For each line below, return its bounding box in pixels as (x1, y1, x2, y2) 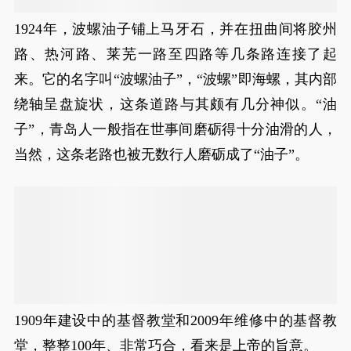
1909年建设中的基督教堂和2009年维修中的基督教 (13, 313, 338, 328)
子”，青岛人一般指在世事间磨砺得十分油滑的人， (13, 121, 338, 137)
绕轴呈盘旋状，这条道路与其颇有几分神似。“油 (13, 96, 338, 112)
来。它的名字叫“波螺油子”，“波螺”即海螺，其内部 (13, 71, 338, 87)
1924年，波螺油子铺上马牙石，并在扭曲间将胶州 (13, 21, 338, 37)
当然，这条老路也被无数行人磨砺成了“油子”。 (13, 147, 309, 162)
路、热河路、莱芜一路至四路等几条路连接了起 (13, 46, 338, 62)
